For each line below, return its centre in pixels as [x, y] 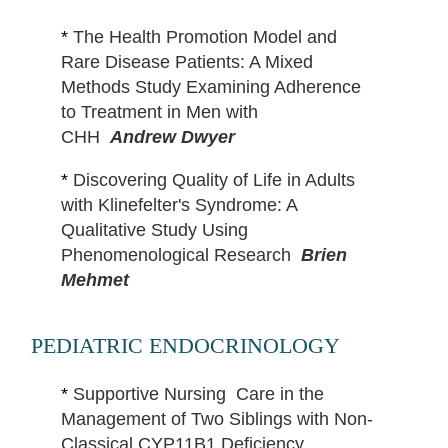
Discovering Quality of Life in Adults [213, 180]
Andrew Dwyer [172, 137]
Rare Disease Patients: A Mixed [186, 62]
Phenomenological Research [180, 255]
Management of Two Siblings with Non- [216, 419]
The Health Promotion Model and [204, 37]
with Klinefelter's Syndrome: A [178, 205]
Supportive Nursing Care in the [198, 394]
